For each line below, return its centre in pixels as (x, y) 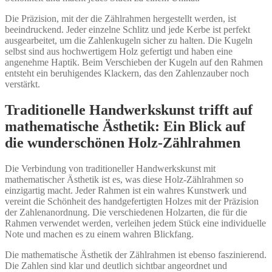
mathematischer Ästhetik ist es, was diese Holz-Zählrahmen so (124, 179)
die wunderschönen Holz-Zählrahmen (123, 142)
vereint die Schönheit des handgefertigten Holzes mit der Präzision (132, 201)
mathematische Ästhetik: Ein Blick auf (125, 126)
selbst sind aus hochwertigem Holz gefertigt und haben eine (119, 51)
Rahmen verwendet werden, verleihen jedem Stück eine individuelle (135, 223)
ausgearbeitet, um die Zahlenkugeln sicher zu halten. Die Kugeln (129, 40)
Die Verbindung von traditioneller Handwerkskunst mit (110, 168)
